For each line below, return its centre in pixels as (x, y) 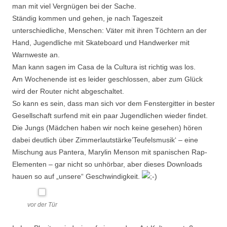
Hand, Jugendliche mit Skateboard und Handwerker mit (101, 43)
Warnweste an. (36, 55)
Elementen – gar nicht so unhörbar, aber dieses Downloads (107, 164)
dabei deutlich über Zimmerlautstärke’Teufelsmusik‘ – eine (105, 140)
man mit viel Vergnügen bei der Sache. (74, 6)
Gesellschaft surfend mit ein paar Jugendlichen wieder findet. (110, 116)
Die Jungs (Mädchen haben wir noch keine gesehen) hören (107, 128)
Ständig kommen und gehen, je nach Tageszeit (87, 18)
